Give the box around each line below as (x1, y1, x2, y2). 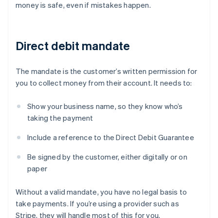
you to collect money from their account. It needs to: (16, 78, 192, 88)
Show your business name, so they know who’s (27, 101, 183, 111)
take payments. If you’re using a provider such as (16, 199, 179, 209)
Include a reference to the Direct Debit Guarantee (27, 132, 194, 143)
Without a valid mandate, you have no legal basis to (16, 187, 187, 197)
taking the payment (27, 113, 93, 123)
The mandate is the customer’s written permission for (16, 66, 198, 76)
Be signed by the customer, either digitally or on (27, 152, 187, 162)
